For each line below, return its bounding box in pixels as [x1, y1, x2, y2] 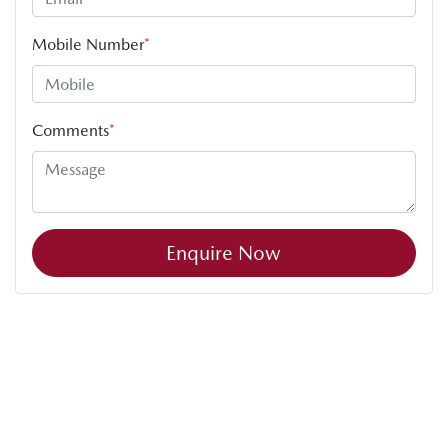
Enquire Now [166, 241, 282, 266]
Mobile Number [32, 35, 144, 55]
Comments [32, 121, 109, 141]
